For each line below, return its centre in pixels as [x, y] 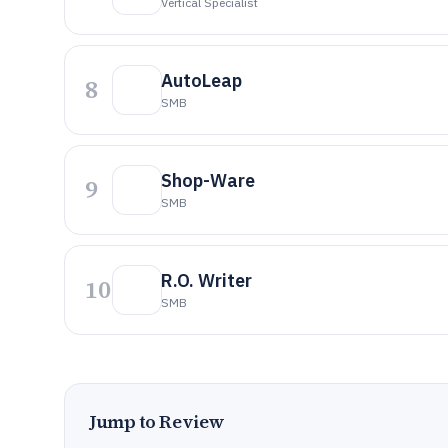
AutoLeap [201, 80]
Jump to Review [157, 421]
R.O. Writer [206, 280]
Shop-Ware [208, 180]
